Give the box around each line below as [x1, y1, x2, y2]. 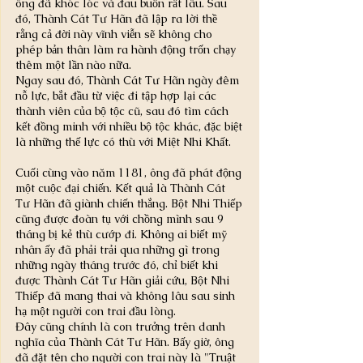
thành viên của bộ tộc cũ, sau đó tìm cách [15, 103, 232, 118]
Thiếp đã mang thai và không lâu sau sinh [15, 288, 238, 303]
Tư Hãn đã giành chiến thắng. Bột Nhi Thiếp [15, 195, 246, 211]
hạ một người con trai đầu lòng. [15, 303, 176, 318]
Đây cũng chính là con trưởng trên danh [15, 318, 228, 334]
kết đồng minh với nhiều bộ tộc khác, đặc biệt [15, 118, 246, 134]
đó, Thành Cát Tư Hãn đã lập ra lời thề [15, 11, 220, 26]
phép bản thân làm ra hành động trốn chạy [15, 41, 239, 57]
